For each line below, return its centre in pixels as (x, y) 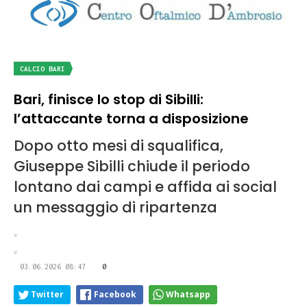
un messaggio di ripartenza (115, 208)
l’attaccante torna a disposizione (131, 119)
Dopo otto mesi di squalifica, (119, 146)
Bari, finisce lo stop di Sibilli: (109, 100)
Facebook (115, 295)
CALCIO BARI (42, 69)
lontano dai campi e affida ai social (145, 187)
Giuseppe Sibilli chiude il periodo (132, 167)
